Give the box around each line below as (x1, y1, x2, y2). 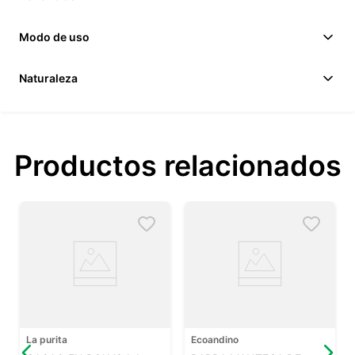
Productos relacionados (13, 148, 342, 184)
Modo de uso (19, 30, 90, 44)
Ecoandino (191, 334, 239, 346)
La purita (26, 334, 67, 346)
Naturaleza (19, 71, 78, 86)
